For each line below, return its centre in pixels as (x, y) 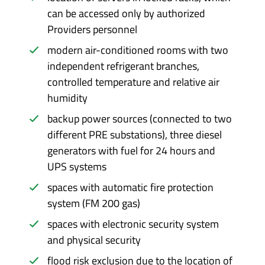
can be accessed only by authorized (126, 13)
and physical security (94, 240)
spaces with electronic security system (133, 224)
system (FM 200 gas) (94, 203)
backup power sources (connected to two (140, 119)
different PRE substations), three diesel (135, 135)
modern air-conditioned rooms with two (138, 50)
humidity (67, 98)
